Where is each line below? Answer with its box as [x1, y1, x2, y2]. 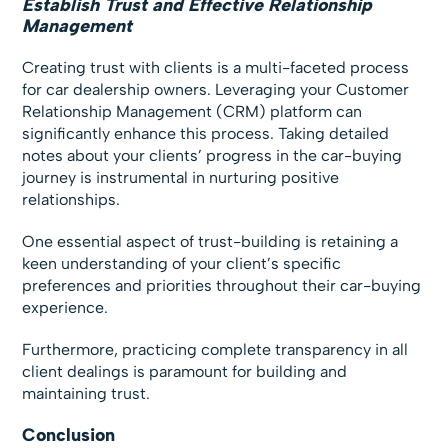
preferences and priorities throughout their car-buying [22, 275, 422, 295]
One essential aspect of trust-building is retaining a [22, 231, 399, 251]
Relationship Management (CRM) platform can [22, 101, 363, 121]
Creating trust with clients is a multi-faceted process [22, 57, 410, 77]
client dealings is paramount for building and [22, 361, 348, 381]
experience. [22, 297, 109, 317]
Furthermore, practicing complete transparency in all [22, 339, 409, 359]
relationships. [22, 189, 121, 209]
